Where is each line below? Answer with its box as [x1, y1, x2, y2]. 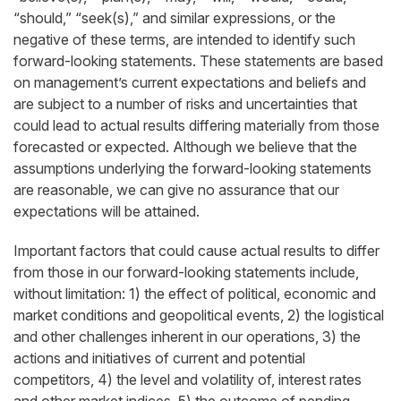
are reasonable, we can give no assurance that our [13, 181, 339, 199]
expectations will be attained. [13, 202, 200, 220]
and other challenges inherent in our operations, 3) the [13, 328, 361, 346]
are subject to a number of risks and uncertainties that [13, 95, 357, 113]
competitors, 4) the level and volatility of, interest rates [13, 371, 362, 388]
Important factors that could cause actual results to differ [13, 242, 380, 260]
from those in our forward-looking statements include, [13, 263, 359, 281]
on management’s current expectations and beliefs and [13, 73, 366, 91]
